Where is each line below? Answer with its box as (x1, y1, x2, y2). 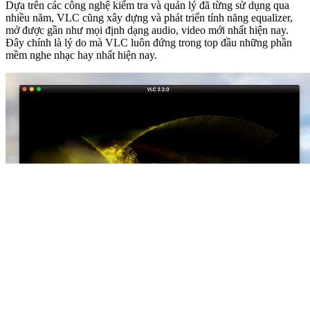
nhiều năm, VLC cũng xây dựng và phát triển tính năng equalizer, (6, 11, 293, 24)
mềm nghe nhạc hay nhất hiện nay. (6, 48, 157, 61)
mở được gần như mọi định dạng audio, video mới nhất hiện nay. (6, 24, 289, 36)
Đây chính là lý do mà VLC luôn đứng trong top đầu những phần (6, 36, 292, 48)
